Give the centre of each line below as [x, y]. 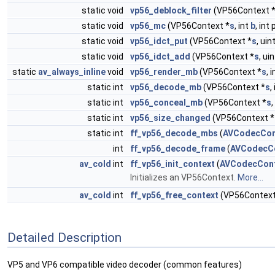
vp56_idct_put [159, 41]
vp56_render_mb [164, 72]
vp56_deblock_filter [171, 10]
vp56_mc [148, 26]
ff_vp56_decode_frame [178, 149]
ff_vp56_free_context [174, 195]
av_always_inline [72, 72]
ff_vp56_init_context [172, 164]
